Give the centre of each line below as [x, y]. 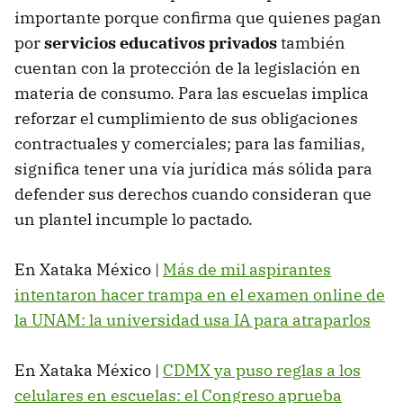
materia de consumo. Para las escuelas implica [192, 94]
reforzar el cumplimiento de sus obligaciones [186, 119]
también [311, 43]
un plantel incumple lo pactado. [134, 219]
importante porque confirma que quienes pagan [198, 18]
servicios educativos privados [161, 43]
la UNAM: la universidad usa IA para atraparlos [193, 320]
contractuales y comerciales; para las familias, [190, 144]
